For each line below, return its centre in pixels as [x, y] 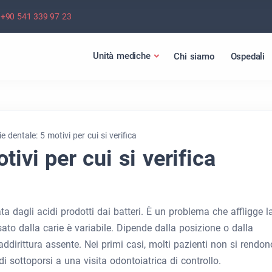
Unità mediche [122, 56]
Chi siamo [194, 56]
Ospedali [247, 56]
